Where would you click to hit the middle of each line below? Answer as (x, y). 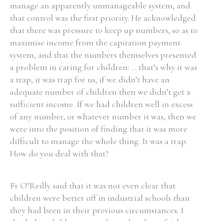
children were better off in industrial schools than (100, 198)
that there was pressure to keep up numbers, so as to (104, 30)
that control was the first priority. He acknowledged (103, 18)
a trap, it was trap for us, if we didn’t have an (90, 79)
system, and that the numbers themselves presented (103, 55)
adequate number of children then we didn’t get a (100, 92)
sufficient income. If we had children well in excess (101, 104)
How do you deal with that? (59, 153)
